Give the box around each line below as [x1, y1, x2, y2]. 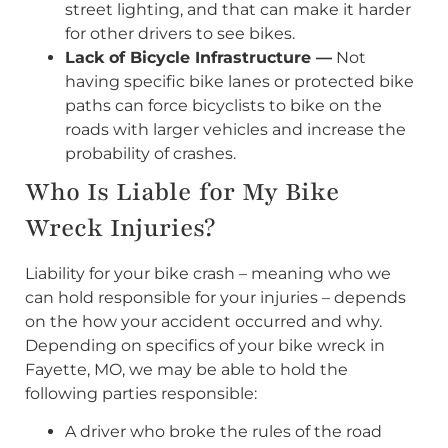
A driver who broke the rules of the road [65, 422, 382, 442]
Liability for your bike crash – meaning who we [25, 263, 391, 283]
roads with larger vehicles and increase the [65, 119, 406, 139]
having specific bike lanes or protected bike [65, 71, 414, 91]
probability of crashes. [65, 143, 236, 163]
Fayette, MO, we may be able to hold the [25, 359, 348, 379]
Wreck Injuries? [25, 210, 216, 245]
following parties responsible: [25, 383, 257, 403]
